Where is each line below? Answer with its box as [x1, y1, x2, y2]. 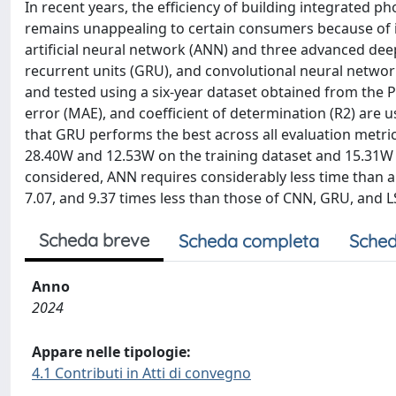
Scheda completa [179, 230, 319, 252]
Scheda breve [39, 229, 149, 251]
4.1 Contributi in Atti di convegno [32, 363, 251, 383]
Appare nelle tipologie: [32, 342, 191, 362]
